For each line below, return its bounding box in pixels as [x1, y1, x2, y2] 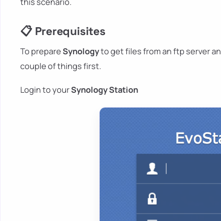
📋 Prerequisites [20, 24, 106, 39]
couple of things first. [20, 60, 101, 72]
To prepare [20, 45, 63, 57]
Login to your [20, 84, 71, 96]
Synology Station [71, 84, 138, 96]
